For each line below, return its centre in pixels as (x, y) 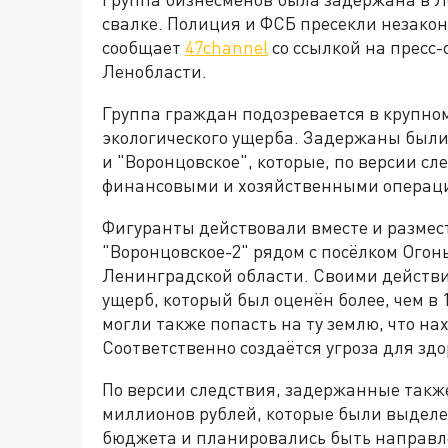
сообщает (143, 47)
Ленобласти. (154, 71)
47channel (226, 47)
